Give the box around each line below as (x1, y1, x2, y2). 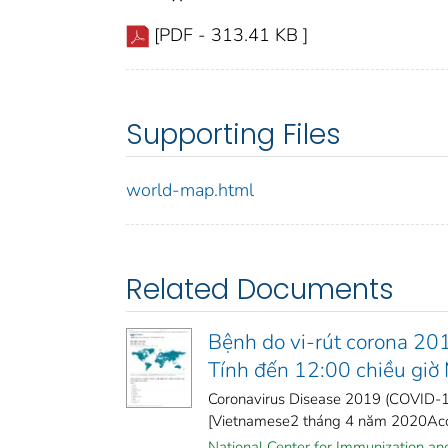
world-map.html (126, 177, 254, 202)
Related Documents (126, 269, 394, 309)
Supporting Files (126, 114, 341, 154)
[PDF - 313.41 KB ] (154, 22, 308, 47)
